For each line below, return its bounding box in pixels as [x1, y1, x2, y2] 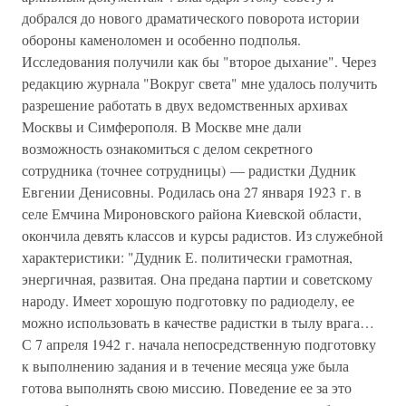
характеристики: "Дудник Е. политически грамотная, [22, 247, 353, 266]
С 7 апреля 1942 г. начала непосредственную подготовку [22, 334, 376, 353]
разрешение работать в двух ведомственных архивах [22, 95, 348, 114]
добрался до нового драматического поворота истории [22, 8, 360, 27]
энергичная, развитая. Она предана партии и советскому [22, 269, 372, 288]
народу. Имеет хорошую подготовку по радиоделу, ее [22, 291, 354, 310]
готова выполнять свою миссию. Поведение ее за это [22, 378, 352, 397]
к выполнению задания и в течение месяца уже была [22, 356, 349, 375]
